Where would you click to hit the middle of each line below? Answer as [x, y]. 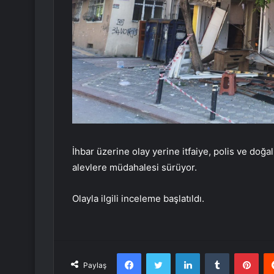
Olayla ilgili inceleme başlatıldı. [138, 199]
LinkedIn [215, 253]
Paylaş [95, 265]
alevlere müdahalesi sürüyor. [135, 168]
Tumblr [242, 253]
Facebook [159, 253]
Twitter [183, 253]
